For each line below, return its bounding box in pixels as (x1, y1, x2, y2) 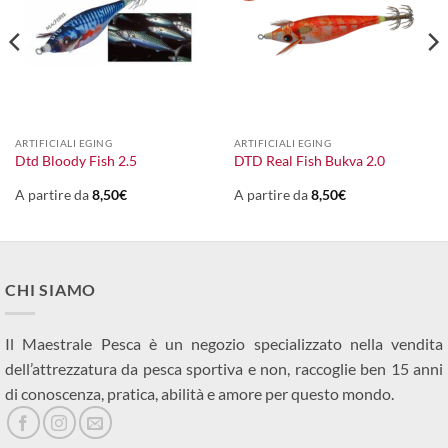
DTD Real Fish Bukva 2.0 (233, 152, 385, 169)
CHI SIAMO (5, 279, 97, 299)
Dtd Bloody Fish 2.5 (14, 152, 137, 169)
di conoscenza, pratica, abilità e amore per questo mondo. (5, 384, 394, 404)
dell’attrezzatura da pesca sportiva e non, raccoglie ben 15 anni (5, 359, 443, 379)
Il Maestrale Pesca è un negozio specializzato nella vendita (5, 334, 443, 354)
